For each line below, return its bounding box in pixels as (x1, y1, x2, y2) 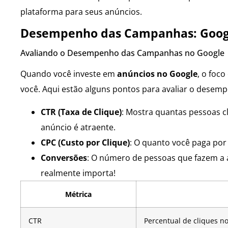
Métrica (65, 189, 92, 199)
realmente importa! (41, 167, 116, 179)
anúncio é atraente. (41, 121, 116, 133)
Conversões (41, 152, 87, 163)
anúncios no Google (117, 68, 197, 80)
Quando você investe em (20, 68, 117, 80)
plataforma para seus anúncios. (20, 6, 142, 17)
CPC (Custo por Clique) (41, 136, 130, 148)
